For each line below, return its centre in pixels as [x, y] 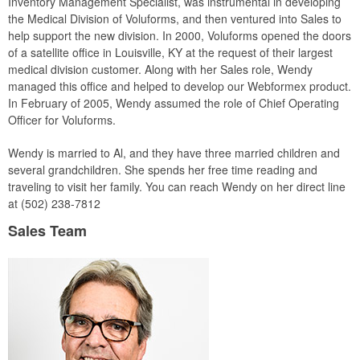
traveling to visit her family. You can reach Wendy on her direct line [177, 186]
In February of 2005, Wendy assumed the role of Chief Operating [174, 103]
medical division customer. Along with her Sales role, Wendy [160, 69]
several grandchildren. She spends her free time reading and [163, 170]
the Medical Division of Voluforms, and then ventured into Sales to [175, 18]
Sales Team [47, 231]
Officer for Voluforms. [62, 120]
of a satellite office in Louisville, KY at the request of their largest [170, 52]
